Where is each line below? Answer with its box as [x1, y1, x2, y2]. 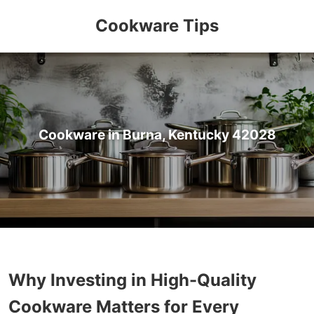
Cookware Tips [95, 15, 219, 36]
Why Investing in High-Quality [8, 269, 257, 290]
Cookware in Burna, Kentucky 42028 [38, 126, 276, 143]
